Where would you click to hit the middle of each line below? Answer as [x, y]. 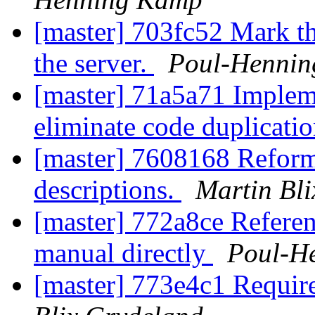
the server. [94, 63]
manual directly [123, 253]
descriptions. [108, 190]
